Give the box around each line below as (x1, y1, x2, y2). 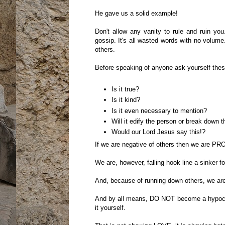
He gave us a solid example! (94, 10, 178, 18)
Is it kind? (111, 96, 140, 104)
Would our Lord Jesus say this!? (111, 128, 205, 136)
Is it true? (111, 85, 139, 93)
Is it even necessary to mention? (111, 106, 207, 115)
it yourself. (94, 203, 126, 211)
